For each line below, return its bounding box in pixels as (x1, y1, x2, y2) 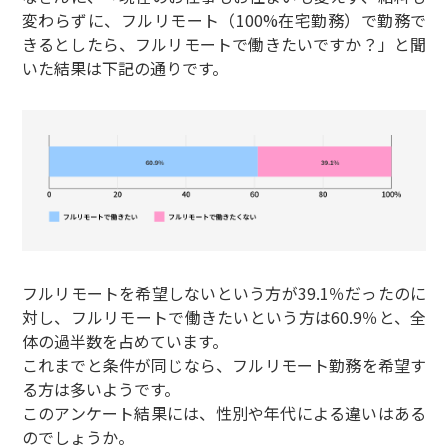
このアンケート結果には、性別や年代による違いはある (21, 401, 427, 426)
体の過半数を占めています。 (21, 329, 228, 354)
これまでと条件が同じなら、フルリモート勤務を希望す (21, 353, 427, 378)
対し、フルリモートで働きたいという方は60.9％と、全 (21, 305, 427, 330)
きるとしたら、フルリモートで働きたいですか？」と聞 (21, 32, 427, 56)
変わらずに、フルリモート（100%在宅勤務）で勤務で (21, 8, 427, 32)
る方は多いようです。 (21, 377, 180, 402)
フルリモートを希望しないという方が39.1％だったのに (21, 281, 427, 306)
